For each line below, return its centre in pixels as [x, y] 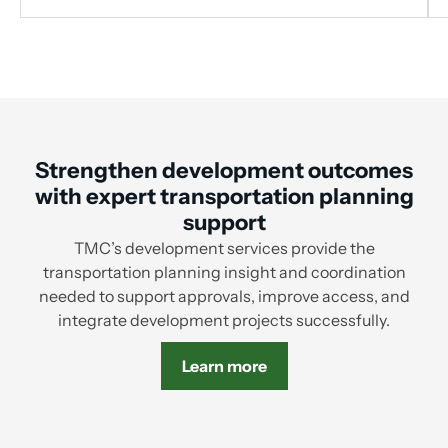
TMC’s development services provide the [224, 248]
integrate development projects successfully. [224, 320]
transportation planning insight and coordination [224, 272]
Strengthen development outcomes [224, 171]
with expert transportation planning [224, 197]
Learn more [224, 366]
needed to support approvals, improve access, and [224, 296]
